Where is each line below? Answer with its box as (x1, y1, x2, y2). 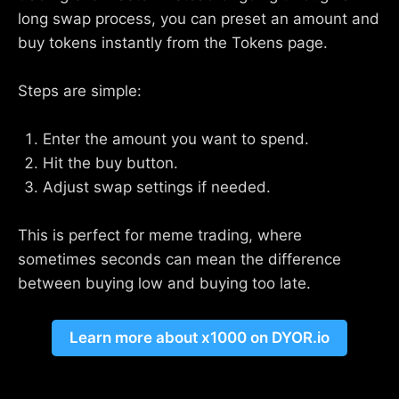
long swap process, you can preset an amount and (18, 9, 379, 28)
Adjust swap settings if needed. (43, 178, 271, 197)
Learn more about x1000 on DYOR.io (69, 329, 330, 347)
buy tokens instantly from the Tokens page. (18, 33, 328, 52)
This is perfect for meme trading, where (18, 226, 302, 245)
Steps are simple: (18, 81, 142, 100)
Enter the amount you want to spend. (43, 130, 309, 149)
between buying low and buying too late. (18, 274, 311, 293)
